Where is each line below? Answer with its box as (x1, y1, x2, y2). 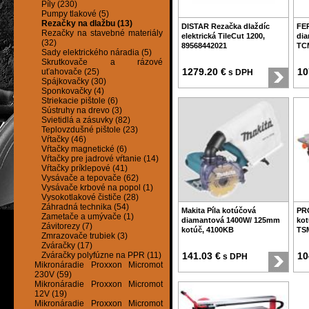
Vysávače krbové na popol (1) (41, 183, 153, 193)
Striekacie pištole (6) (41, 96, 118, 106)
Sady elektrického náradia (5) (41, 48, 152, 58)
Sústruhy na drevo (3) (41, 106, 122, 116)
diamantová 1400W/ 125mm (181, 216, 280, 225)
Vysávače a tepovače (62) (41, 173, 139, 183)
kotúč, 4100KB (181, 226, 234, 235)
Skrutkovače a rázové (41, 57, 163, 68)
